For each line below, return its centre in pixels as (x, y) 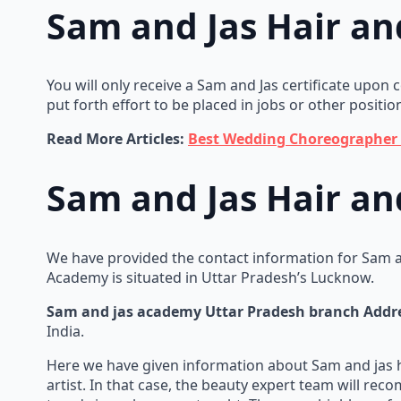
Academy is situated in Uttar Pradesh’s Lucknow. (210, 277)
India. (65, 331)
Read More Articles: (117, 139)
